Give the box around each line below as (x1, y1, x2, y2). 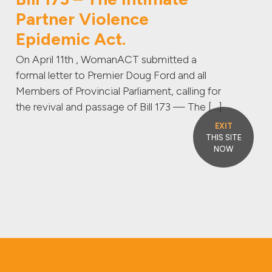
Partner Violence (15, 8, 149, 30)
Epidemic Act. (15, 29, 126, 50)
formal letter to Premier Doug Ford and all (15, 69, 206, 82)
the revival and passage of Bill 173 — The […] (15, 100, 222, 114)
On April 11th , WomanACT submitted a (15, 53, 197, 66)
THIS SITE (205, 133, 242, 143)
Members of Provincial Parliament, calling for (15, 84, 221, 98)
